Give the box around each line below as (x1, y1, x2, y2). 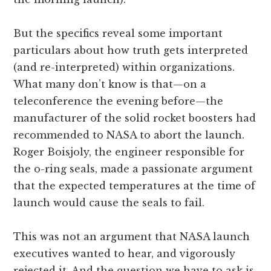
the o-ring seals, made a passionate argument (13, 162, 253, 175)
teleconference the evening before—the (13, 94, 224, 107)
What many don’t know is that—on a (13, 77, 207, 90)
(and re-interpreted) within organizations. (13, 60, 235, 73)
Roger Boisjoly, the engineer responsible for (13, 145, 245, 158)
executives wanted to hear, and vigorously (13, 247, 236, 260)
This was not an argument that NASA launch (13, 230, 250, 243)
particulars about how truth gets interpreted (13, 44, 249, 56)
